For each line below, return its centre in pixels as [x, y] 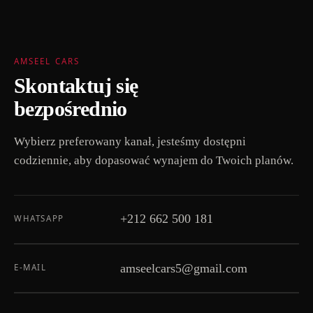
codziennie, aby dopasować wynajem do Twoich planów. [154, 160]
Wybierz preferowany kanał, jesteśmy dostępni [130, 141]
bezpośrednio [71, 109]
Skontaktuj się [76, 86]
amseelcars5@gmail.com [184, 268]
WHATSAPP [39, 218]
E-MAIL [30, 267]
